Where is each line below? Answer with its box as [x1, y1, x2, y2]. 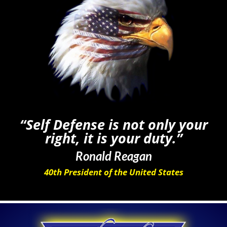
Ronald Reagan [75, 148, 152, 163]
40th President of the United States [44, 166, 183, 178]
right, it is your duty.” [45, 128, 182, 147]
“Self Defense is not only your [19, 115, 208, 134]
